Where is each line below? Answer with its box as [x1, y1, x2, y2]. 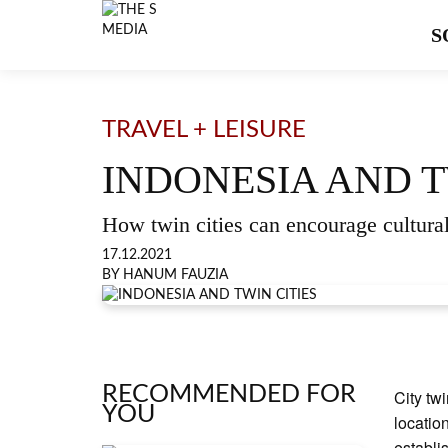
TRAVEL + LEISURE [102, 118, 306, 142]
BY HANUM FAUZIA [102, 268, 228, 282]
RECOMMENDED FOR [102, 382, 356, 407]
